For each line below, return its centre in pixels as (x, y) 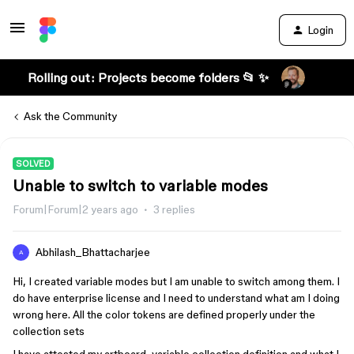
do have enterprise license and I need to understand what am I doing (176, 298)
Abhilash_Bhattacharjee (93, 252)
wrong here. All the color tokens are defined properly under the (164, 314)
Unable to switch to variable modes (140, 186)
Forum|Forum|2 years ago (75, 209)
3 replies (174, 209)
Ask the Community (70, 116)
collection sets (49, 331)
